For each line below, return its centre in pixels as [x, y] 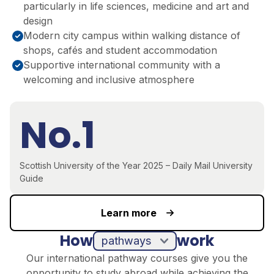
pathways [31, 238]
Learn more [128, 213]
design [38, 20]
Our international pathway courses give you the [137, 258]
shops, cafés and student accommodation [120, 50]
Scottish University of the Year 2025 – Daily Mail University [136, 165]
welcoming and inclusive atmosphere [109, 79]
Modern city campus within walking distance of [132, 35]
